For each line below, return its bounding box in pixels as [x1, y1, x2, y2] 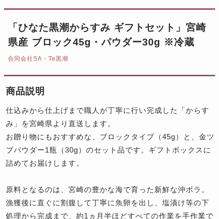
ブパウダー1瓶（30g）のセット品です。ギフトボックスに [6, 146, 211, 154]
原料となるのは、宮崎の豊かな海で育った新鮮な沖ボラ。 [6, 185, 209, 194]
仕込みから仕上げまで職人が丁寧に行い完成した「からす [6, 106, 209, 115]
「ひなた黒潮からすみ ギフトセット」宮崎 [8, 22, 206, 33]
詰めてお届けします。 [6, 159, 84, 168]
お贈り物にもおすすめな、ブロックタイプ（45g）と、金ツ [6, 132, 215, 141]
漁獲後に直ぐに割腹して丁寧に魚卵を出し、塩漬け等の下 [6, 198, 209, 207]
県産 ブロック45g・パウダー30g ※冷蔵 [8, 37, 195, 48]
